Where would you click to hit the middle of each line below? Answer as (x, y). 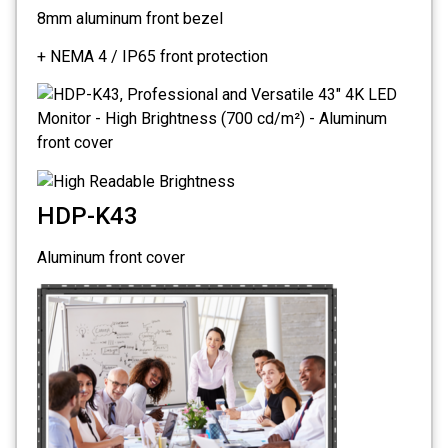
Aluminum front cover (111, 257)
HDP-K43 (87, 215)
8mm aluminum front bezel (130, 18)
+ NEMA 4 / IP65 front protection (152, 56)
